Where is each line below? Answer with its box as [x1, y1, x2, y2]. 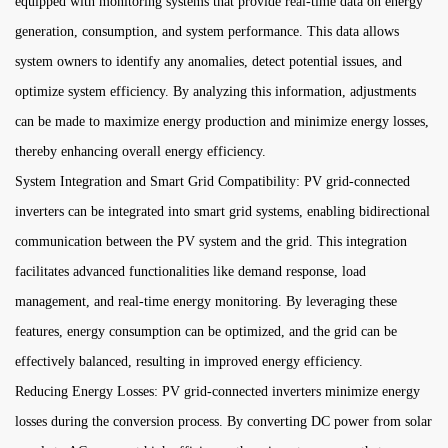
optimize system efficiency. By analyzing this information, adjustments [15, 84, 416, 99]
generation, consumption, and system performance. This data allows [15, 24, 399, 39]
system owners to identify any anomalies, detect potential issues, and [15, 54, 402, 69]
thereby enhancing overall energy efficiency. [15, 144, 266, 159]
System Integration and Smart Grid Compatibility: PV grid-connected [15, 174, 410, 189]
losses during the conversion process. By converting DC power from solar [15, 414, 432, 429]
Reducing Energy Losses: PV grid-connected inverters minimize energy [15, 384, 420, 399]
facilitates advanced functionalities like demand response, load [15, 264, 366, 279]
